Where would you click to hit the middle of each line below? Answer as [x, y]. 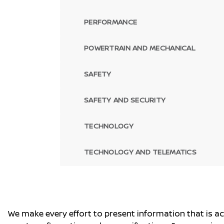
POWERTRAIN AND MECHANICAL [139, 48]
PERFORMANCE [111, 22]
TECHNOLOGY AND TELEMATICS [140, 152]
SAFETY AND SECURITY [125, 100]
